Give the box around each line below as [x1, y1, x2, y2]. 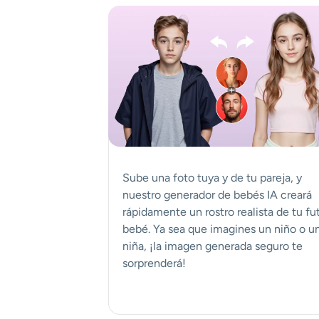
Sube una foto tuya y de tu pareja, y [122, 170, 302, 184]
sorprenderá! [122, 256, 186, 270]
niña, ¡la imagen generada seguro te [122, 239, 303, 253]
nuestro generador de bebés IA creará [122, 187, 312, 202]
